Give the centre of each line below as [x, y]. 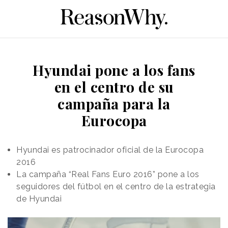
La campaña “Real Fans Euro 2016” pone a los [108, 174]
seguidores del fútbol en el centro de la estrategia [116, 186]
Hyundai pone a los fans [114, 70]
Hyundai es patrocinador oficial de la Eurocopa [110, 150]
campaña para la [114, 103]
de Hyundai [39, 198]
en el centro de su [114, 87]
